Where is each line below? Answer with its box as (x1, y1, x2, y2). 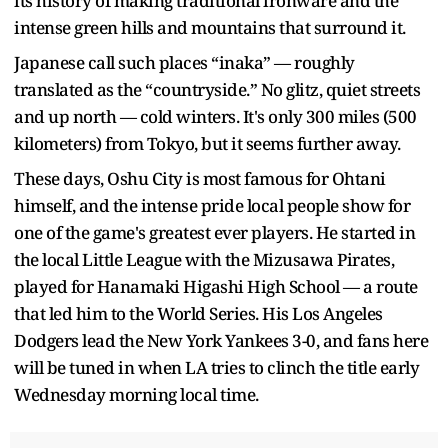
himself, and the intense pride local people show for (14, 193, 410, 217)
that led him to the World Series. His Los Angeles (14, 301, 383, 325)
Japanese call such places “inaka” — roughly (14, 50, 355, 74)
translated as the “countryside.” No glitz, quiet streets (14, 77, 420, 101)
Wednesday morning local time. (14, 382, 259, 406)
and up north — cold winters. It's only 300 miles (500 (14, 104, 417, 128)
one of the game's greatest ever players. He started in (14, 220, 415, 244)
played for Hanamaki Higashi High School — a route (14, 274, 418, 298)
